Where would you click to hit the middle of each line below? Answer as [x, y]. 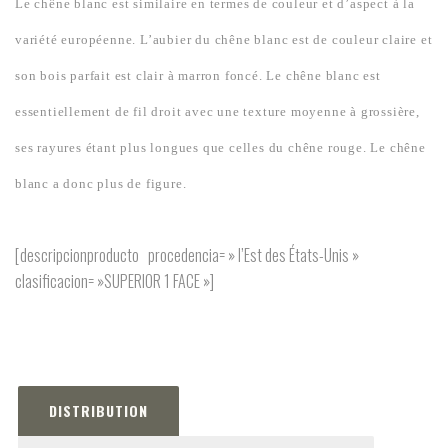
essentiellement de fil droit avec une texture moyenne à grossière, [217, 111]
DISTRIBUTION [98, 410]
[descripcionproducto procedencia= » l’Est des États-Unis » [187, 255]
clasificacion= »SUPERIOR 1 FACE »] [114, 281]
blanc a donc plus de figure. [101, 183]
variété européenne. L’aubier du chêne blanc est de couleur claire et [224, 39]
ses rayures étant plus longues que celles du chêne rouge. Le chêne [220, 147]
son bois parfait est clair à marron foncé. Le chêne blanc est [198, 75]
